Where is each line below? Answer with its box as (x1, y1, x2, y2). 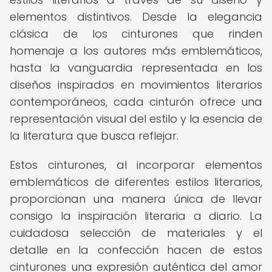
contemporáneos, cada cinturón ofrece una (10, 94, 262, 109)
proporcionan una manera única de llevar (10, 191, 262, 206)
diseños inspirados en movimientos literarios (10, 77, 262, 92)
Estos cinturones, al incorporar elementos (10, 157, 262, 172)
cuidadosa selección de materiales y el (10, 225, 262, 240)
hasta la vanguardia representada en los (10, 60, 262, 75)
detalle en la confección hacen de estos (10, 242, 262, 257)
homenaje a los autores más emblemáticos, (10, 43, 262, 58)
